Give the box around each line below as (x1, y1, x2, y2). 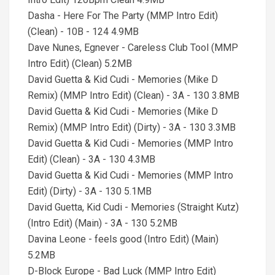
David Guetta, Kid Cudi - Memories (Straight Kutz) (28, 201, 239, 213)
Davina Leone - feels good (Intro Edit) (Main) (28, 233, 219, 245)
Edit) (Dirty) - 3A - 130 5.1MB (28, 185, 152, 197)
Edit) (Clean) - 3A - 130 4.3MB (28, 153, 155, 165)
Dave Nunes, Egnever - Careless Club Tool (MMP (28, 42, 238, 53)
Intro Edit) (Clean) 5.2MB (28, 58, 132, 69)
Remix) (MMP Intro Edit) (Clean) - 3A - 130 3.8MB (28, 90, 239, 101)
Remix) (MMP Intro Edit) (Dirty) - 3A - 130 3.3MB (28, 122, 236, 133)
